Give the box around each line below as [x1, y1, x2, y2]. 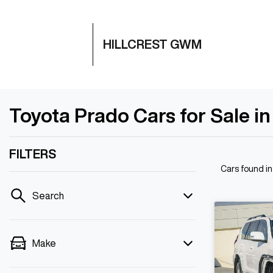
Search [32, 191, 64, 200]
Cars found [221, 165, 266, 173]
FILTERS [9, 147, 56, 160]
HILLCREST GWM [103, 38, 202, 51]
